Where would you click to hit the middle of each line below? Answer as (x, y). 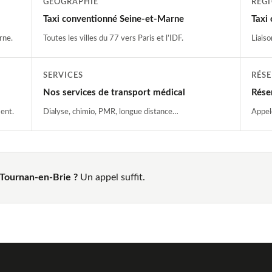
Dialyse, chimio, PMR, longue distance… (110, 111)
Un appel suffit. (111, 177)
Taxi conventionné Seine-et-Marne (113, 19)
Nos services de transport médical (114, 92)
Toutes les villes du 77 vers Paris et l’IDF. (113, 38)
